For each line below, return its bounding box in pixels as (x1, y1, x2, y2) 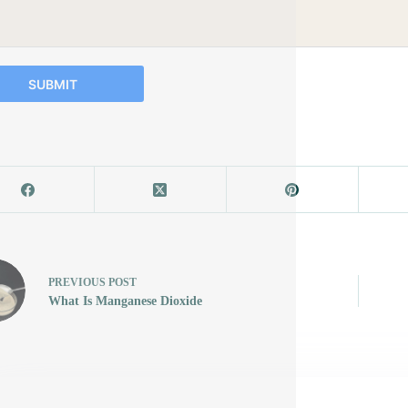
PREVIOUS (47, 275, 108, 289)
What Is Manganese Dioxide (47, 293, 202, 308)
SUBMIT (27, 76, 77, 92)
